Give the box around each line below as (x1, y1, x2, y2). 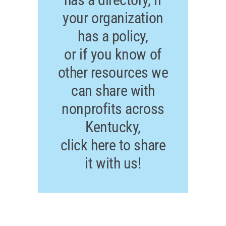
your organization (63, 9, 163, 27)
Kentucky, (85, 118, 141, 136)
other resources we (58, 64, 168, 82)
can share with (71, 82, 155, 100)
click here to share (60, 136, 166, 154)
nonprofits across (62, 100, 164, 118)
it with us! (85, 154, 141, 173)
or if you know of (64, 45, 162, 64)
